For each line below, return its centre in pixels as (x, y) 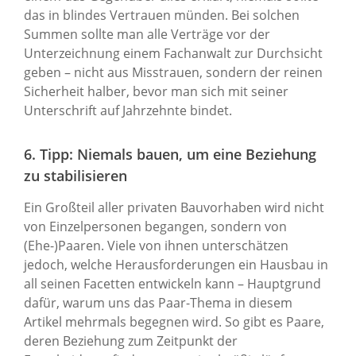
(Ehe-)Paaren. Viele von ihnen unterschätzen (156, 245)
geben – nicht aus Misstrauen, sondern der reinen (173, 72)
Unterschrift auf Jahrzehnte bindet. (128, 110)
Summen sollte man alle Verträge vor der (147, 34)
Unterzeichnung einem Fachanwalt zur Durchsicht (173, 53)
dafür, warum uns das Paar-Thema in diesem (158, 302)
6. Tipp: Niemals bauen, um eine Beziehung (170, 154)
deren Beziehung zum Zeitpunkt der (131, 341)
